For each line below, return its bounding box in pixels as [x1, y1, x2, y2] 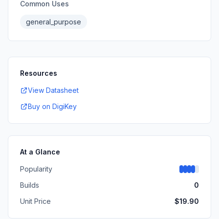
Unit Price [20, 197, 51, 205]
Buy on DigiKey [28, 102, 77, 110]
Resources [20, 69, 57, 77]
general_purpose [26, 18, 81, 26]
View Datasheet [28, 86, 79, 94]
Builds [20, 181, 39, 189]
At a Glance [20, 148, 60, 156]
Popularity [20, 165, 52, 173]
